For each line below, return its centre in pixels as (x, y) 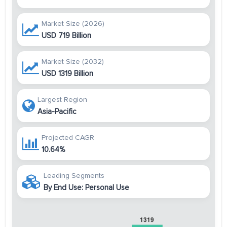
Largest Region (62, 100)
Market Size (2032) (73, 62)
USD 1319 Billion (67, 74)
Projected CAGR (68, 138)
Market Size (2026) (73, 24)
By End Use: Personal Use (86, 188)
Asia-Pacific (57, 112)
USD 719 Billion (66, 36)
